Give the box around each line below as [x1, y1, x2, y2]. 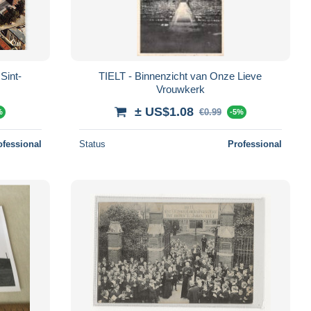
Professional [227, 138, 282, 149]
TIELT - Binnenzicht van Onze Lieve [99, 69, 262, 82]
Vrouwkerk [155, 83, 205, 95]
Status [78, 138, 106, 149]
